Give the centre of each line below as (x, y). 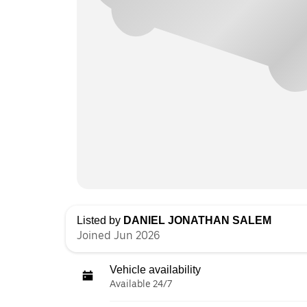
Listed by (100, 220)
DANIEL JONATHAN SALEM (197, 220)
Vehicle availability (155, 270)
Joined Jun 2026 (119, 235)
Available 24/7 (141, 284)
